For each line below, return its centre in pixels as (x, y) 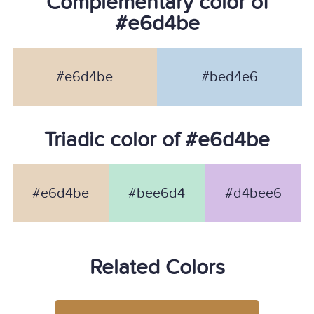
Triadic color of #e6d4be (157, 140)
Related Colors (157, 268)
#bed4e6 (229, 77)
